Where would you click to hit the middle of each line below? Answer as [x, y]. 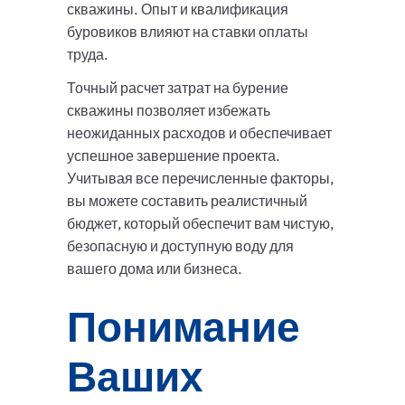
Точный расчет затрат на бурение [178, 88]
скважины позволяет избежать [169, 111]
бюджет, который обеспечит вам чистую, [200, 224]
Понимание [184, 327]
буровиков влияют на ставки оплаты [188, 32]
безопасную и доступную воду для [180, 246]
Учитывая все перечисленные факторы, [200, 179]
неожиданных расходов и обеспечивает [199, 133]
